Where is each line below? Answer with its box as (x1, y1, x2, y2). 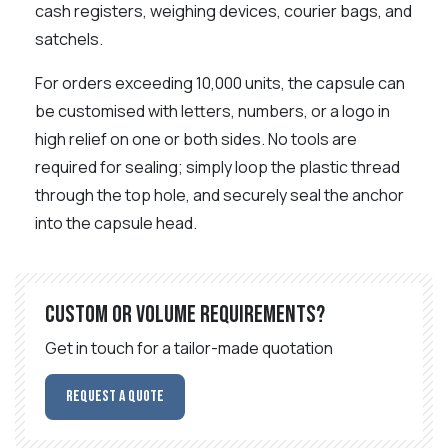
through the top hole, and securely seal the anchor (35, 183, 404, 206)
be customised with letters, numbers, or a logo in (35, 99, 390, 122)
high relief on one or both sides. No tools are (35, 127, 357, 150)
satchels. (35, 27, 103, 50)
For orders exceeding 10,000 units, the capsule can (35, 71, 405, 94)
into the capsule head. (35, 211, 197, 234)
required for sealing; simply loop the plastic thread (35, 155, 400, 178)
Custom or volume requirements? (45, 299, 325, 329)
